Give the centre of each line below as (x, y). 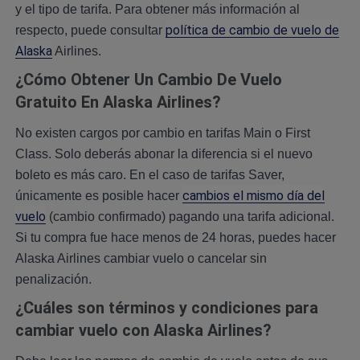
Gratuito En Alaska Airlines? (118, 102)
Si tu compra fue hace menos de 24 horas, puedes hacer (175, 238)
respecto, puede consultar (90, 31)
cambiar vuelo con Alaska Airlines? (143, 331)
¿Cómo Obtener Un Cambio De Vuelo (148, 80)
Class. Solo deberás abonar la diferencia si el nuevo (164, 154)
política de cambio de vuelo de (252, 31)
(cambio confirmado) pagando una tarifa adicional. (190, 217)
